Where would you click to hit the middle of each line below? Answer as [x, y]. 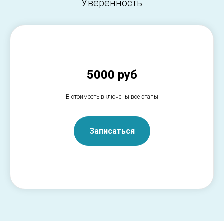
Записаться [112, 131]
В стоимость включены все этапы [112, 97]
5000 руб [112, 75]
